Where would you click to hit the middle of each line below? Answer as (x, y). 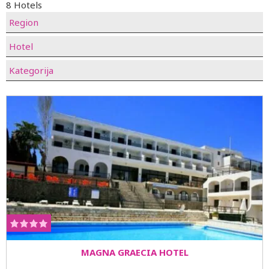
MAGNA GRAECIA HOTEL (134, 252)
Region (24, 22)
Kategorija (31, 70)
